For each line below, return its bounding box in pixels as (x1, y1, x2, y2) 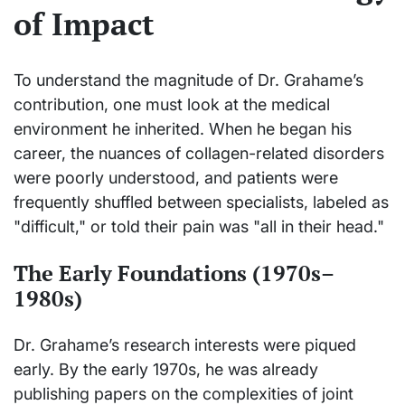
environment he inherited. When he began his (14, 119, 352, 139)
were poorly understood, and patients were (14, 168, 338, 188)
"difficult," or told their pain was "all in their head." (14, 217, 384, 237)
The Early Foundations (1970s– (14, 259, 334, 288)
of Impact (14, 4, 155, 45)
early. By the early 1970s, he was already (14, 360, 318, 380)
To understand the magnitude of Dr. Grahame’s (14, 71, 363, 90)
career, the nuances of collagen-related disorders (14, 144, 384, 164)
